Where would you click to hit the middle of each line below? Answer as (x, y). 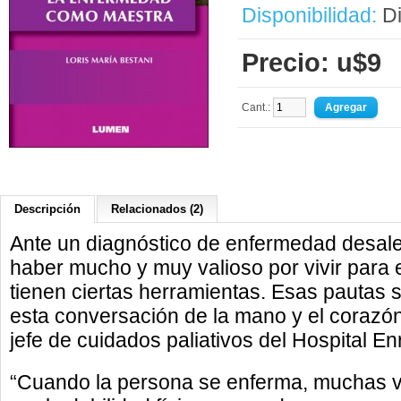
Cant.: (257, 107)
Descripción (47, 209)
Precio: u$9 (311, 63)
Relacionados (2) (157, 209)
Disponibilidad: (309, 15)
